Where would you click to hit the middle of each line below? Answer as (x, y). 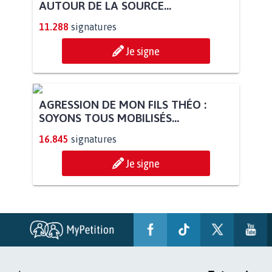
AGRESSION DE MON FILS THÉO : (123, 217)
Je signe (143, 51)
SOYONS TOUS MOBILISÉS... (109, 230)
